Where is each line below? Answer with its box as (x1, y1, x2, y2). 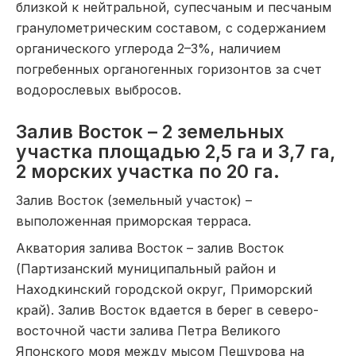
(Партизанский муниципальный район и (16, 261, 276, 277)
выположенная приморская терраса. (16, 213, 251, 229)
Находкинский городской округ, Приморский (16, 281, 312, 297)
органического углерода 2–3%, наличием (16, 41, 281, 56)
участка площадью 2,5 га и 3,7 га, (16, 141, 335, 163)
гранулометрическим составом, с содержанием (16, 20, 326, 36)
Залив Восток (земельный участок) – (16, 192, 252, 208)
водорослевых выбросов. (16, 82, 181, 98)
